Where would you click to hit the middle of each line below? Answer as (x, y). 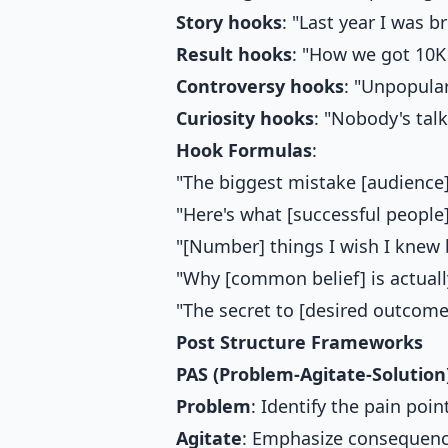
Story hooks (229, 21)
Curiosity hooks (245, 117)
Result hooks (234, 53)
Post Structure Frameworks (299, 341)
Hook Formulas (244, 149)
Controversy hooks (260, 85)
